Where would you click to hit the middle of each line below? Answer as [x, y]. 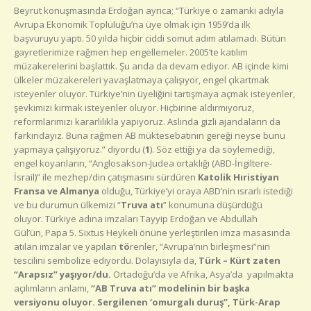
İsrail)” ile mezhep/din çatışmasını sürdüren [106, 177]
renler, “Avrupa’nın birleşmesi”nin [200, 247]
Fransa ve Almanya [57, 191]
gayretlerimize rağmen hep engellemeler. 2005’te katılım [131, 52]
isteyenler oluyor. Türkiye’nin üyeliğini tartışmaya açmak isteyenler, [154, 94]
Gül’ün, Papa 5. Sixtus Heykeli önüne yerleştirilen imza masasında [152, 233]
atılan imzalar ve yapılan [66, 247]
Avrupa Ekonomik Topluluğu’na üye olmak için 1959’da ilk [132, 25]
